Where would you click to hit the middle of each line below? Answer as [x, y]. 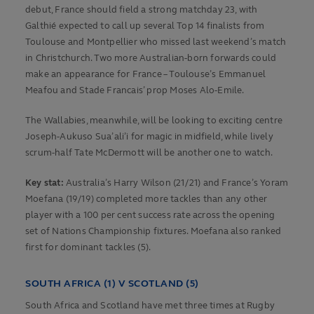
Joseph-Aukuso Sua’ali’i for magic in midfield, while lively [149, 137]
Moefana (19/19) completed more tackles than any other [146, 199]
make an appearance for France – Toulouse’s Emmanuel [146, 75]
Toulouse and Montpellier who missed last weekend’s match [156, 42]
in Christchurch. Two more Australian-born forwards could [151, 59]
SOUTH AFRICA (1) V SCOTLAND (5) [112, 284]
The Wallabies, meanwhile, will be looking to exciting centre [154, 121]
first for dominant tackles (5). [88, 248]
